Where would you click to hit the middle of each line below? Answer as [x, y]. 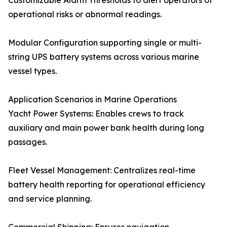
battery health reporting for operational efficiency [107, 185]
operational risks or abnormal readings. [85, 14]
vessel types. [32, 71]
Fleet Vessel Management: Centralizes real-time [102, 171]
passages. [28, 142]
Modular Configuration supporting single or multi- [105, 43]
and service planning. [50, 199]
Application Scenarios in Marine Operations [92, 100]
